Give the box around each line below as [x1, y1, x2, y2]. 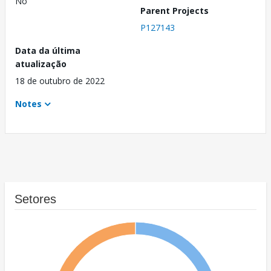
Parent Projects [140, 5, 209, 17]
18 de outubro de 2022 [15, 75, 105, 87]
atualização [15, 58, 67, 70]
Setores [15, 192, 56, 206]
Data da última [15, 45, 80, 57]
